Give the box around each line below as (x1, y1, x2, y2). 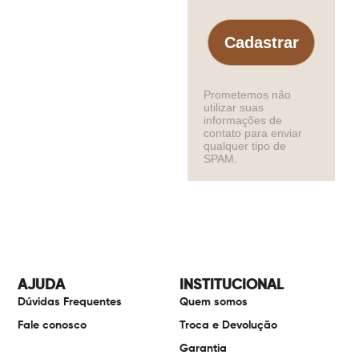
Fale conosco (18, 319, 87, 331)
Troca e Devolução (179, 319, 277, 331)
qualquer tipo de (204, 139, 286, 152)
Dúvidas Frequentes (18, 296, 123, 308)
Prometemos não (204, 87, 291, 101)
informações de (204, 113, 282, 127)
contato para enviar (204, 126, 302, 139)
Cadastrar (224, 33, 299, 51)
